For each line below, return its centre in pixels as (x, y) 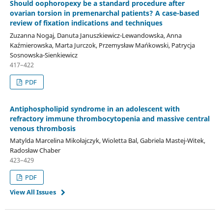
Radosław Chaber (35, 151)
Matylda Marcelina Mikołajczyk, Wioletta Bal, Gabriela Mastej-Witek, (107, 141)
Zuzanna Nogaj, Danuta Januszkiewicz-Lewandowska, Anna (96, 35)
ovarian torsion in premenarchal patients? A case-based (104, 13)
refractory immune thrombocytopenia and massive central (110, 118)
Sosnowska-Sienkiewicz (43, 55)
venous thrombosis (42, 128)
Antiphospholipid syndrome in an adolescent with (95, 109)
